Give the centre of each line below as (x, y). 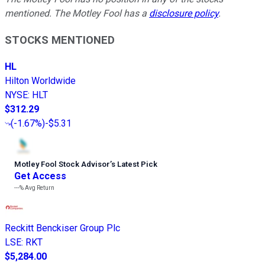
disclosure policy (184, 14)
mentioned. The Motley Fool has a (77, 14)
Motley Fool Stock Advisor (62, 164)
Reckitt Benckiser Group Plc (62, 228)
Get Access (40, 176)
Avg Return (39, 188)
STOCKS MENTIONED (60, 40)
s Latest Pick (134, 164)
